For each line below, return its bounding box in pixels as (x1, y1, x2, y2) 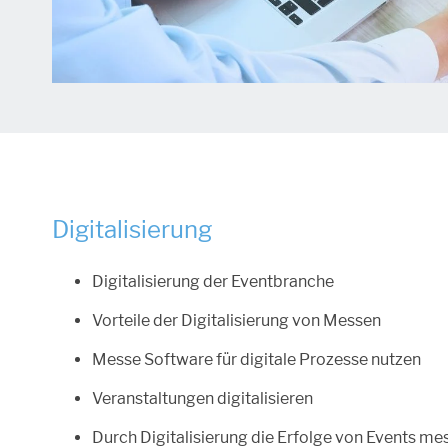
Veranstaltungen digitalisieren (92, 389, 313, 409)
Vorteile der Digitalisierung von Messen (92, 311, 381, 331)
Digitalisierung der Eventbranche (92, 272, 334, 292)
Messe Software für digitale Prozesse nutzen (92, 350, 421, 370)
